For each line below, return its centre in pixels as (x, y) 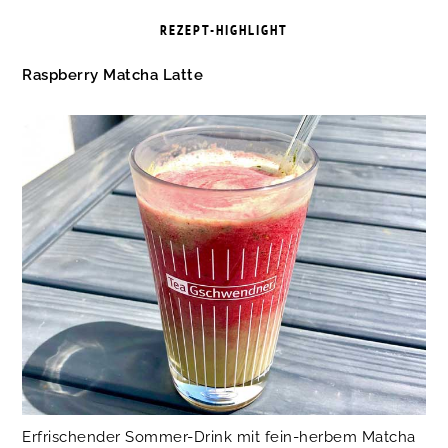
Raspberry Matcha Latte (113, 75)
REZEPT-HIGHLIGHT (224, 30)
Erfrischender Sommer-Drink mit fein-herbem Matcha (219, 436)
